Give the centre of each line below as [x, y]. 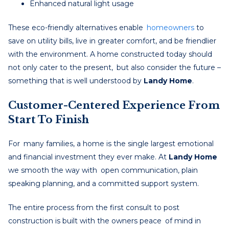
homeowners [170, 27]
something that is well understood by [76, 81]
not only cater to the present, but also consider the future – [114, 67]
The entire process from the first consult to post [94, 207]
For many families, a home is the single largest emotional [111, 143]
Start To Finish [49, 119]
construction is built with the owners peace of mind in [105, 221]
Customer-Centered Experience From [114, 105]
